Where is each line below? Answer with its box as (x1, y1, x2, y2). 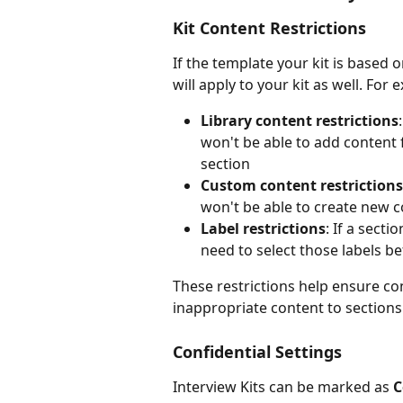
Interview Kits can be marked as (173, 376, 393, 397)
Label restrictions (201, 219, 326, 239)
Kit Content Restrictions (173, 17, 366, 40)
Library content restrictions (201, 111, 399, 131)
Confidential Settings (173, 340, 342, 363)
